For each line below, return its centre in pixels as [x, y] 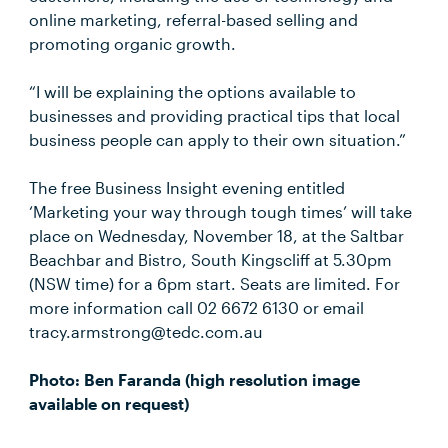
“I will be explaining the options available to [193, 91]
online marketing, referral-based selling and [194, 19]
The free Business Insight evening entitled [187, 187]
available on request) [109, 403]
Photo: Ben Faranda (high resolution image [195, 379]
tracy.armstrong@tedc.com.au [146, 331]
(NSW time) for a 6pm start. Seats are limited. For [215, 283]
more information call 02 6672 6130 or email [197, 307]
